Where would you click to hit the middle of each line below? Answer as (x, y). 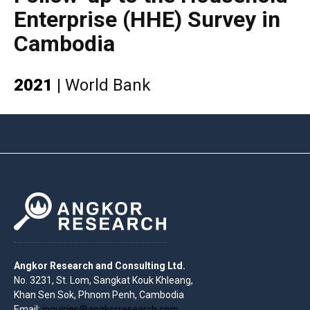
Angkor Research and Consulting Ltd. (100, 266)
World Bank (108, 85)
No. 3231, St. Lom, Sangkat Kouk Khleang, (103, 281)
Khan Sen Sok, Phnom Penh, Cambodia (99, 295)
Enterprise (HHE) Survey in (147, 20)
